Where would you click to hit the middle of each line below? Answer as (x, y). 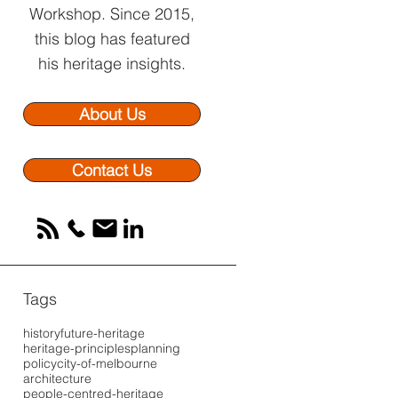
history (42, 333)
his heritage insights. (112, 64)
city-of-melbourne (107, 363)
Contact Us (112, 170)
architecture (57, 378)
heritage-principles (77, 348)
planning (155, 348)
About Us (112, 114)
